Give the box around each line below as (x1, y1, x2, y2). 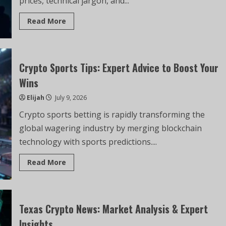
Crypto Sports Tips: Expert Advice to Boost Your (19, 60, 218, 75)
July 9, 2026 (53, 93, 87, 102)
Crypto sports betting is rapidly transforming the (19, 108, 205, 120)
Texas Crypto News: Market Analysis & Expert (19, 201, 208, 216)
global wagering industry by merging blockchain (19, 122, 202, 134)
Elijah (26, 93, 44, 102)
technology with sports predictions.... (19, 136, 157, 147)
